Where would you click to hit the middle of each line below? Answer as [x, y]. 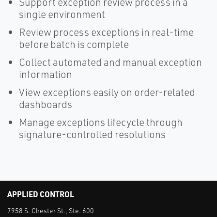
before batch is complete [74, 44]
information [46, 74]
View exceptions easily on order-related [107, 92]
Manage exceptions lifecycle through [101, 122]
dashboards [46, 104]
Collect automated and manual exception [110, 62]
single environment [62, 14]
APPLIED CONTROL [41, 194]
